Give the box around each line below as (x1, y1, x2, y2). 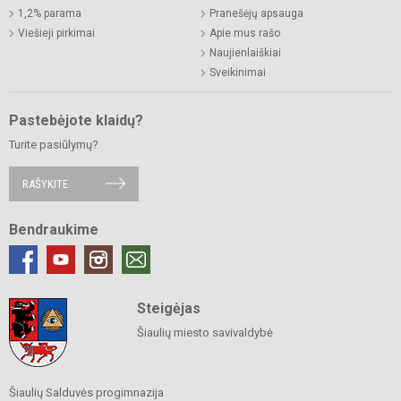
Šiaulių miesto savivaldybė (136, 325, 273, 339)
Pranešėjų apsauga (209, 6, 303, 20)
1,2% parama (18, 6, 81, 20)
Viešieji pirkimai (18, 26, 95, 39)
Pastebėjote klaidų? (9, 111, 143, 129)
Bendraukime (9, 220, 98, 238)
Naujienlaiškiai (209, 46, 281, 59)
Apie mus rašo (209, 26, 280, 39)
